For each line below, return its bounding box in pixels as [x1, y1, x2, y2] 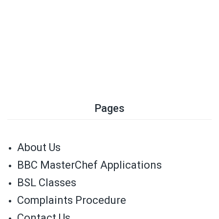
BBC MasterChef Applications [17, 159, 162, 172]
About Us [17, 141, 61, 154]
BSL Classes [17, 176, 76, 189]
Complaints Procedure [17, 194, 126, 207]
